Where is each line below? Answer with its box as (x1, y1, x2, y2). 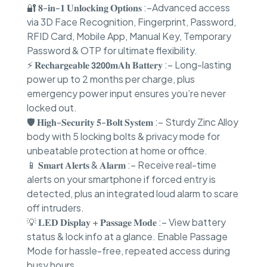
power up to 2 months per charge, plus (27, 72, 195, 85)
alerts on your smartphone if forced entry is (27, 172, 216, 185)
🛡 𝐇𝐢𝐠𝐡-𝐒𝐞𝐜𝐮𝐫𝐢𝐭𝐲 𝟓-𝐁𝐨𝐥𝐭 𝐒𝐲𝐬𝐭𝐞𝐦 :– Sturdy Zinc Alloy (27, 115, 238, 128)
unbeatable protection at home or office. (27, 144, 207, 157)
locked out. (27, 101, 77, 114)
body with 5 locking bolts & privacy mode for (27, 129, 220, 142)
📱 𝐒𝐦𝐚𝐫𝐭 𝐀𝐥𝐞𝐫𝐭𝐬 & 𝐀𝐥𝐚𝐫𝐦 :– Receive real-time (27, 158, 216, 171)
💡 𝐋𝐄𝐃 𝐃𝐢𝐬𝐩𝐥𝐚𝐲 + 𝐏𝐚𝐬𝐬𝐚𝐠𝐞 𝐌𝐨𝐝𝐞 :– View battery (27, 215, 226, 228)
